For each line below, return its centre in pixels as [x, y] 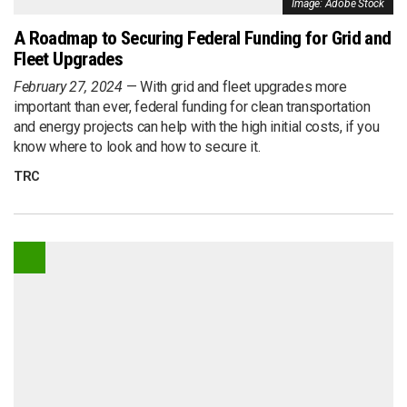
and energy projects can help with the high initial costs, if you [197, 127]
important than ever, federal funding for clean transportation [192, 107]
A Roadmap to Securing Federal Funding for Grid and [203, 39]
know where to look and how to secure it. [137, 147]
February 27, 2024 [68, 87]
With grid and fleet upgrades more [243, 87]
